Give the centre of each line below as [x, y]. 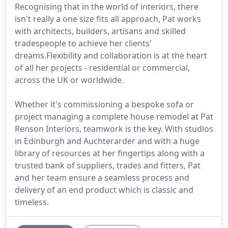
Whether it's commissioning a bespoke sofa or [104, 104]
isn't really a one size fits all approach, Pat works [108, 19]
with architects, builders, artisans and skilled [100, 31]
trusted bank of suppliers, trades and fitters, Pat [108, 165]
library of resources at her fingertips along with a [110, 153]
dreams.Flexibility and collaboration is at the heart [111, 55]
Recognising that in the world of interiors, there [107, 7]
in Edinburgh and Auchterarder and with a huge [107, 141]
